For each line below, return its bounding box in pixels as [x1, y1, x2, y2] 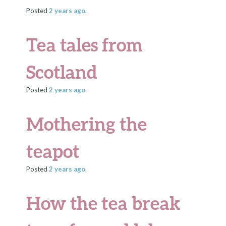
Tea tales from [26, 33, 143, 55]
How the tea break [26, 192, 181, 214]
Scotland [26, 61, 98, 83]
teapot [26, 140, 80, 162]
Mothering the [26, 112, 147, 135]
